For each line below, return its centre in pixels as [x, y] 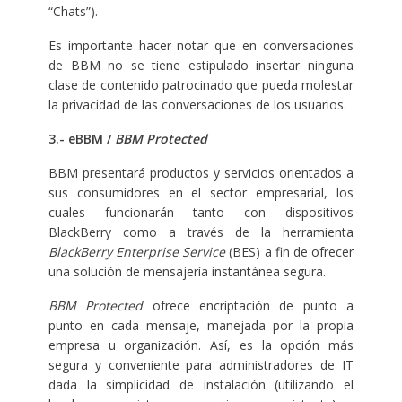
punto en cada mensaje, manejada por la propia [201, 326]
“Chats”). [73, 12]
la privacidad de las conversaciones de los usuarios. [197, 105]
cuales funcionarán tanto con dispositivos [201, 213]
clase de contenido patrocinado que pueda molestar [201, 85]
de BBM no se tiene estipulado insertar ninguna [201, 66]
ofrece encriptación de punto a [249, 306]
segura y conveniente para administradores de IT [201, 365]
